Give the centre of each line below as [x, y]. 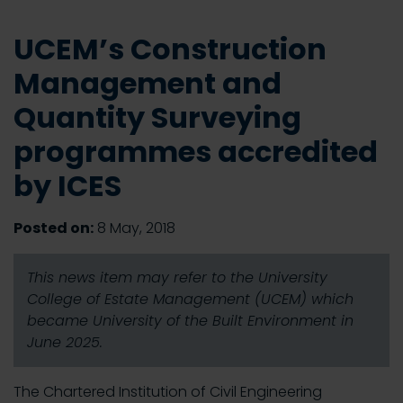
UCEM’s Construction [170, 49]
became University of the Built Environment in [190, 321]
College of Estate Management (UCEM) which [190, 299]
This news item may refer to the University [177, 278]
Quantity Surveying [157, 117]
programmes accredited [196, 152]
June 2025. [65, 342]
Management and [148, 83]
